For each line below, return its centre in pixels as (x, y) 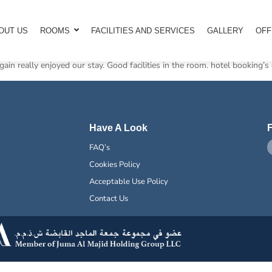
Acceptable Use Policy (129, 182)
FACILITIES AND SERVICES (143, 30)
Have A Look (118, 128)
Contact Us (109, 199)
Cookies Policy (115, 165)
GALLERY (225, 30)
